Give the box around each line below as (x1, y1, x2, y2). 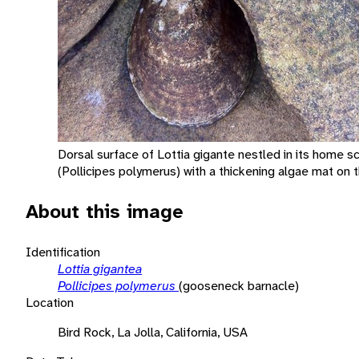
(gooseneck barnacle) (179, 276, 299, 294)
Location (26, 293, 74, 311)
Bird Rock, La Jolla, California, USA (58, 323, 248, 341)
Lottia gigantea (58, 260, 142, 277)
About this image (26, 198, 184, 224)
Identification (26, 243, 100, 260)
